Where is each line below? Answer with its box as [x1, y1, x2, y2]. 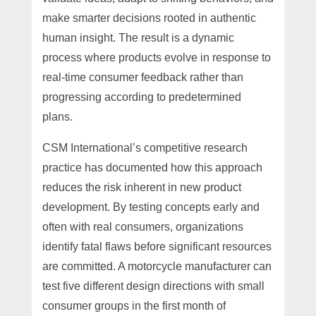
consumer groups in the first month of [42, 299, 226, 312]
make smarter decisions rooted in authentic [42, 11, 256, 24]
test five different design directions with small [42, 279, 265, 292]
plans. [42, 110, 73, 123]
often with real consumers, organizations [42, 220, 243, 233]
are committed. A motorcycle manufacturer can [42, 260, 272, 272]
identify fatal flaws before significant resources [42, 240, 272, 253]
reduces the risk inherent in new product [42, 181, 241, 193]
